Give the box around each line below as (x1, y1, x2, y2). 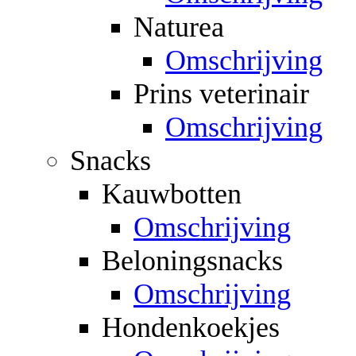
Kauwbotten (102, 177, 242, 210)
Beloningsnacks (102, 244, 283, 277)
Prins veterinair (133, 77, 309, 110)
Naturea (133, 10, 224, 43)
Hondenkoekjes (102, 311, 280, 343)
